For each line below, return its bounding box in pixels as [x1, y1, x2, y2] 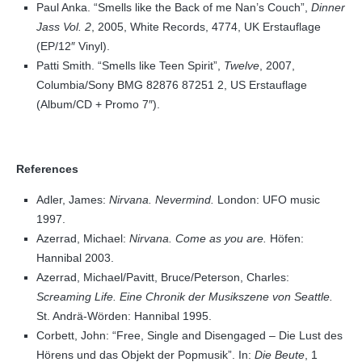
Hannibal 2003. [36, 251, 114, 264]
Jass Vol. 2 [36, 20, 91, 33]
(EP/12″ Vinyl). [36, 40, 110, 53]
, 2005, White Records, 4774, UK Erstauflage [91, 20, 321, 33]
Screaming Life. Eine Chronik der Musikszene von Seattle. [36, 290, 333, 303]
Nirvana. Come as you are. [129, 232, 267, 245]
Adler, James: [36, 193, 106, 206]
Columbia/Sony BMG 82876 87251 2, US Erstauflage [36, 78, 307, 91]
